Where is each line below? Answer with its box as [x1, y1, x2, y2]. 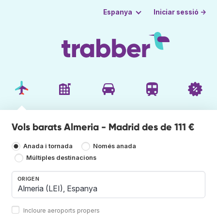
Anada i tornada [23, 142, 73, 150]
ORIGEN [17, 175, 39, 182]
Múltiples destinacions [26, 154, 97, 162]
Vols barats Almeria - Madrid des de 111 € [12, 121, 194, 133]
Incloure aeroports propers [23, 206, 100, 214]
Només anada [93, 142, 137, 150]
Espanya [103, 8, 132, 16]
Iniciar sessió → [154, 8, 207, 16]
